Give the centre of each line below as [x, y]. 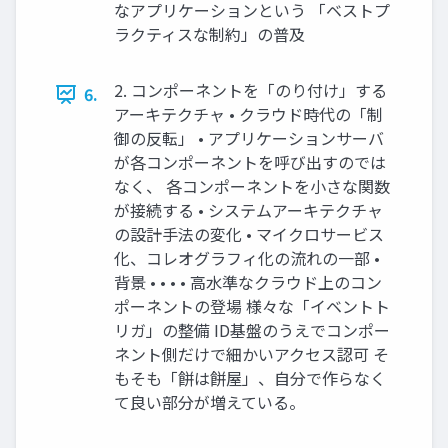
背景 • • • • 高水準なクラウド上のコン [248, 282]
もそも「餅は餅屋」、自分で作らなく [250, 378]
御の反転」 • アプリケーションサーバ [249, 138]
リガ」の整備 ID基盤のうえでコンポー [252, 330]
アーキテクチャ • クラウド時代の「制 [248, 114]
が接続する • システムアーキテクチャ [248, 210]
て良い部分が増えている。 [209, 402]
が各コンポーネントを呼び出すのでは [250, 162]
